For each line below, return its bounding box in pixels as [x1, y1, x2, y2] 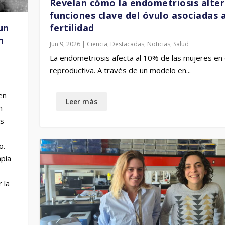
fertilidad [49, 21, 94, 34]
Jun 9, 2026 [49, 39, 80, 48]
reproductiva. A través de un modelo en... [49, 65, 191, 75]
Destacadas [110, 39, 144, 48]
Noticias [147, 39, 170, 48]
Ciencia [86, 39, 107, 48]
